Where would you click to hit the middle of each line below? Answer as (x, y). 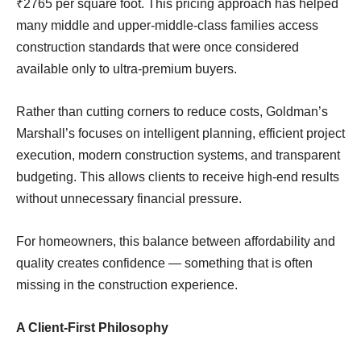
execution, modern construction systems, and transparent (178, 155)
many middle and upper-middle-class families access (167, 25)
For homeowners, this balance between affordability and (176, 241)
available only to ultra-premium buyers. (127, 68)
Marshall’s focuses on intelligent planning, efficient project (180, 133)
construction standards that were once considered (158, 47)
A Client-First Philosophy (92, 327)
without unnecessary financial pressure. (129, 198)
